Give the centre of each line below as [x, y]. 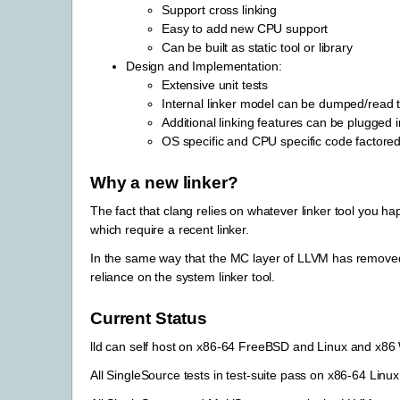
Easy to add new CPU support [245, 29]
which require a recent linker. [170, 229]
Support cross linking [220, 10]
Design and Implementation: [204, 67]
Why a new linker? [164, 182]
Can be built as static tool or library [257, 48]
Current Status [149, 318]
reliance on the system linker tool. [183, 277]
